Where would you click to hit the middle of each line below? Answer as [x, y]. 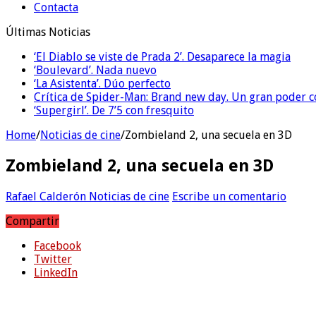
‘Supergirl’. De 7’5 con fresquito [114, 110]
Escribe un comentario [229, 196]
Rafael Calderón [47, 196]
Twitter [53, 259]
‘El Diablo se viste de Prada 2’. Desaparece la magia [162, 56]
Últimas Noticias [48, 32]
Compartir [32, 221]
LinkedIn [56, 272]
